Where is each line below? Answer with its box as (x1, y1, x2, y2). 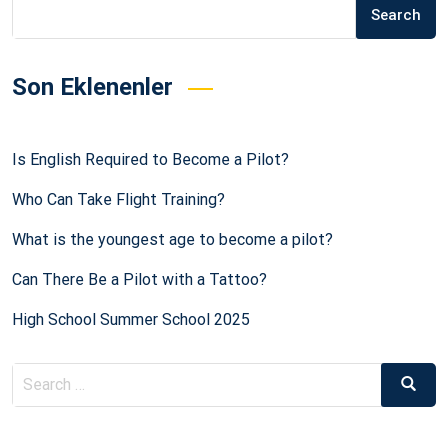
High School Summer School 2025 (12, 309, 250, 329)
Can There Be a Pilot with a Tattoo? (12, 269, 267, 289)
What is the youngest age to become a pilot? (12, 229, 333, 249)
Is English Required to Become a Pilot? (12, 149, 289, 169)
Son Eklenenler (12, 72, 173, 101)
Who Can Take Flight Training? (12, 189, 225, 209)
